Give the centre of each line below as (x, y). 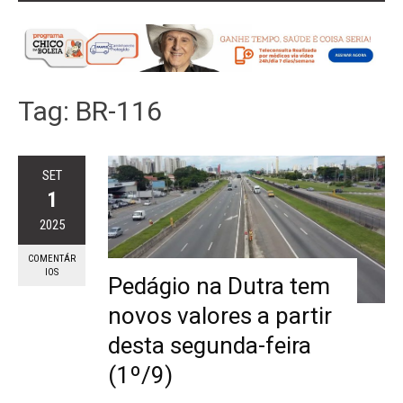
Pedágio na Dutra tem (219, 287)
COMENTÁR (52, 259)
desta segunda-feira (210, 346)
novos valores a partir (220, 316)
